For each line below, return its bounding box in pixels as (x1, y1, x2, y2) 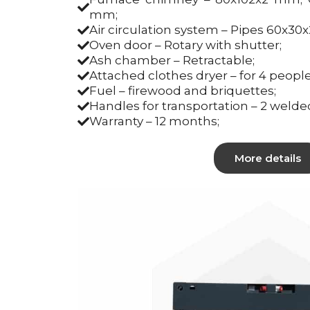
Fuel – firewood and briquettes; (89, 84, 276, 98)
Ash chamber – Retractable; (89, 53, 255, 67)
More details (235, 152, 301, 165)
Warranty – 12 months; (89, 114, 219, 128)
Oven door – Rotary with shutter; (89, 38, 282, 52)
